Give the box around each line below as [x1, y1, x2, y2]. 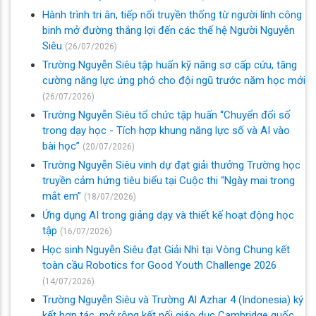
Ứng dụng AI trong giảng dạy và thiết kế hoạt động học [42, 208, 294, 221]
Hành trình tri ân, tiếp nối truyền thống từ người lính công [42, 8, 302, 21]
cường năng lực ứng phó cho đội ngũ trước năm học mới [42, 73, 305, 87]
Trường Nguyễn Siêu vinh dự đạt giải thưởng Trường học [42, 158, 300, 171]
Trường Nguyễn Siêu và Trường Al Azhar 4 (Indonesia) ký [42, 293, 303, 306]
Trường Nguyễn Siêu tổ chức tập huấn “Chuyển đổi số [42, 108, 291, 121]
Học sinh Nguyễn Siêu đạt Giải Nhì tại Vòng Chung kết [42, 243, 290, 256]
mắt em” [42, 189, 84, 202]
